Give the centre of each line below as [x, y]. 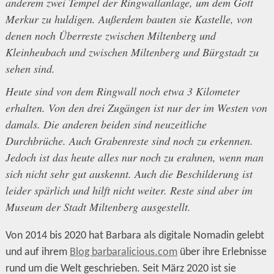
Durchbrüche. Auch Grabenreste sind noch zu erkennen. [129, 140]
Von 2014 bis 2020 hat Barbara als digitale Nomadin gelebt [135, 235]
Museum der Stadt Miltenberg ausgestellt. [98, 206]
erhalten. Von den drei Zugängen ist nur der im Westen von [136, 107]
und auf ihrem [37, 252]
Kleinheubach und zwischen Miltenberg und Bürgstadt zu [132, 52]
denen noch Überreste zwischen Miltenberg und [110, 35]
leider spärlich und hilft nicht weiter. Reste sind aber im [129, 190]
